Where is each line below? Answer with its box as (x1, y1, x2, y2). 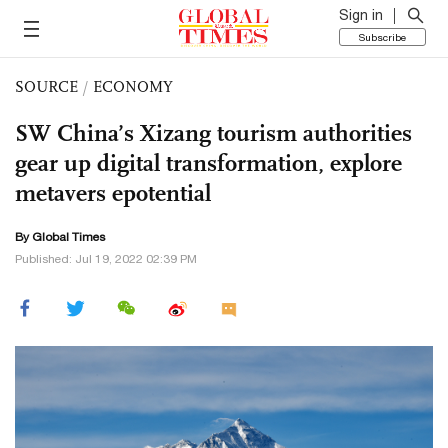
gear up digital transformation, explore (15, 148, 402, 178)
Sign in (339, 7, 383, 23)
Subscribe (359, 31, 406, 43)
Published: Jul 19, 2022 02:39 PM (15, 252, 197, 266)
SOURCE (15, 77, 78, 96)
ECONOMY (93, 77, 173, 96)
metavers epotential (15, 178, 211, 208)
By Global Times (15, 230, 105, 244)
